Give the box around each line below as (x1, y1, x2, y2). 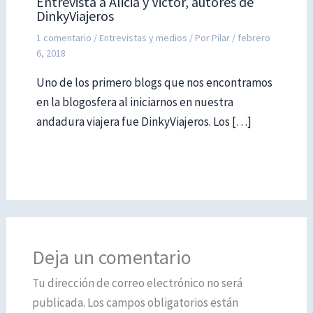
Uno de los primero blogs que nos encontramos (36, 74, 272, 90)
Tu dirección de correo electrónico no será (31, 275, 242, 291)
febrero (237, 31, 270, 44)
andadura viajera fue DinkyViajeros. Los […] (36, 113, 252, 129)
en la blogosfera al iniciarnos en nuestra (36, 94, 233, 110)
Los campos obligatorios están (87, 295, 238, 311)
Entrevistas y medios (99, 31, 187, 44)
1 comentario (36, 31, 92, 44)
